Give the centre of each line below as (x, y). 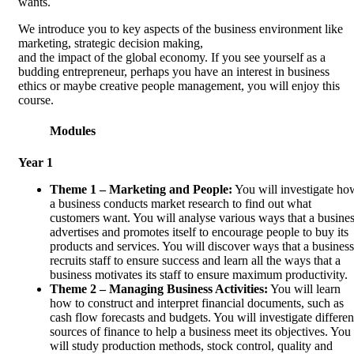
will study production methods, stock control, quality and (191, 345)
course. (36, 100)
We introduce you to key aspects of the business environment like (181, 29)
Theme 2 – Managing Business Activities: (159, 288)
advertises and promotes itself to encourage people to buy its (199, 232)
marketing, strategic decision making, (111, 43)
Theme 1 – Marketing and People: (141, 189)
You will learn (304, 288)
